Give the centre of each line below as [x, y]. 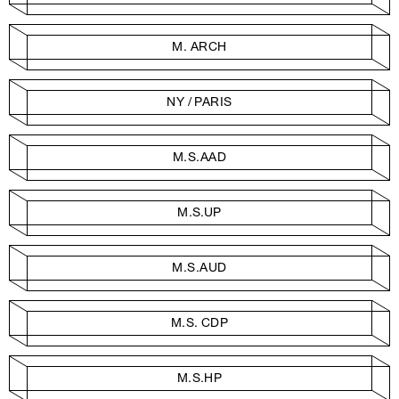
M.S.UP [199, 213]
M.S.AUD [199, 268]
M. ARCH [199, 47]
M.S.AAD [199, 158]
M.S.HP [199, 379]
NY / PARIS [199, 102]
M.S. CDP [199, 323]
